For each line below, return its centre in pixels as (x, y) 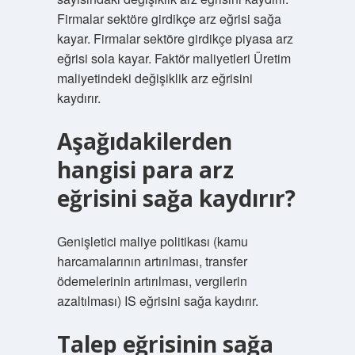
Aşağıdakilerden (144, 141)
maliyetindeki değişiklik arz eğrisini (155, 78)
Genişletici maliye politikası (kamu (152, 241)
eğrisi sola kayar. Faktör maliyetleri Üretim (174, 58)
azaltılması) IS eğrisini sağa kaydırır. (157, 301)
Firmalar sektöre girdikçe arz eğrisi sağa (169, 19)
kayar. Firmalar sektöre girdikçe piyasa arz (175, 38)
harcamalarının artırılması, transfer (152, 261)
